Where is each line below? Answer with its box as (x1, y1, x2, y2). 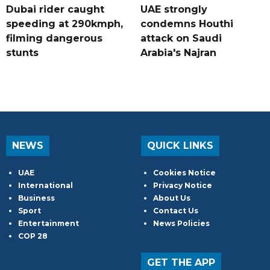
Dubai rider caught (6, 4, 104, 16)
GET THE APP (147, 257, 215, 269)
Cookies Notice (153, 168, 216, 178)
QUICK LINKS (147, 140, 213, 152)
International (18, 181, 73, 190)
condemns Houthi (140, 18, 233, 30)
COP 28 (18, 231, 48, 241)
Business (18, 193, 55, 203)
